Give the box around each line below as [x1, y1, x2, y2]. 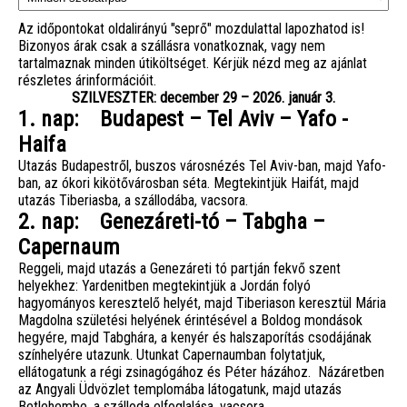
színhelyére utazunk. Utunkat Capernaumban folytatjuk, [18, 345, 325, 363]
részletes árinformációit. [18, 71, 156, 89]
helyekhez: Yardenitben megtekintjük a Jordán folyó [18, 276, 311, 294]
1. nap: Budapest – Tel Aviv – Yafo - [18, 105, 348, 132]
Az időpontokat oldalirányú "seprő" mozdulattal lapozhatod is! [18, 19, 364, 37]
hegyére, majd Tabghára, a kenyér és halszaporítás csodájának [18, 328, 372, 346]
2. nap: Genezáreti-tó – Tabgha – [18, 208, 325, 234]
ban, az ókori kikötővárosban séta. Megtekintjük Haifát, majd [18, 174, 359, 192]
